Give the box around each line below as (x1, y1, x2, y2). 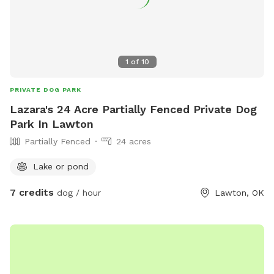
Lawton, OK (215, 187, 264, 198)
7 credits (10, 186, 54, 198)
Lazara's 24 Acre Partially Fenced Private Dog (10, 102, 257, 116)
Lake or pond (33, 161, 89, 171)
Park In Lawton (10, 117, 94, 130)
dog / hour (54, 187, 101, 198)
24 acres (116, 136, 151, 146)
